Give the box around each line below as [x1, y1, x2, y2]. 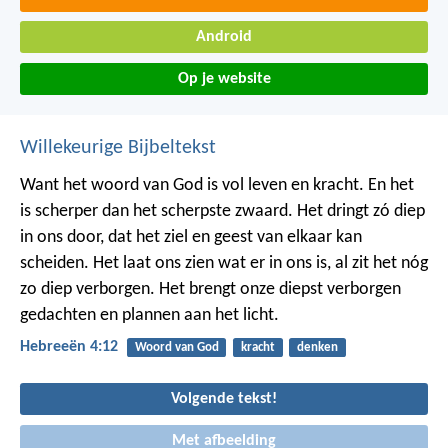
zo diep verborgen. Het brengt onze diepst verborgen [20, 279, 401, 299]
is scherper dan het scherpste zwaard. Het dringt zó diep [20, 201, 425, 221]
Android [196, 29, 252, 46]
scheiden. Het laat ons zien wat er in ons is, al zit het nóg [20, 253, 428, 273]
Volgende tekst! [171, 391, 277, 408]
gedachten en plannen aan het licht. [20, 305, 279, 325]
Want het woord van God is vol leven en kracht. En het [20, 175, 414, 195]
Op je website [177, 70, 271, 87]
